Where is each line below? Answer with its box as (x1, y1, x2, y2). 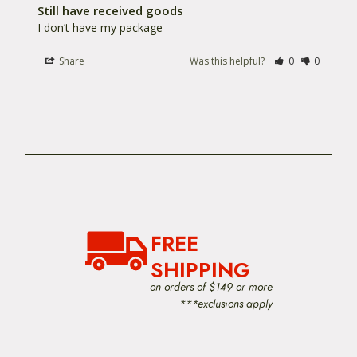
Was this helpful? (190, 53, 268, 68)
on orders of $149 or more (149, 278, 273, 295)
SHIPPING (150, 255, 250, 285)
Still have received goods (37, 2, 183, 18)
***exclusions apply (178, 295, 273, 312)
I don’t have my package (37, 19, 163, 35)
